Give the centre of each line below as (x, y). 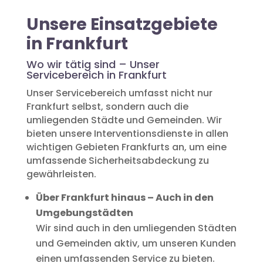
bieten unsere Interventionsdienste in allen (127, 133)
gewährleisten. (61, 174)
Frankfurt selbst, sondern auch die (107, 106)
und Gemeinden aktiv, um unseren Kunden (136, 243)
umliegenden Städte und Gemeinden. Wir (124, 120)
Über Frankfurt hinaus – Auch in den (124, 197)
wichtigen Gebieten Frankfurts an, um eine (126, 147)
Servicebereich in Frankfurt (96, 75)
